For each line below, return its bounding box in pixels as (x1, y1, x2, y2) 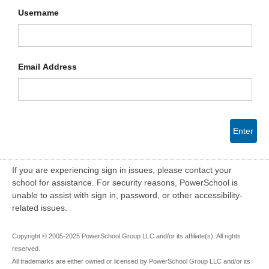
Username (18, 8, 59, 17)
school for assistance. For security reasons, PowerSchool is (12, 178, 238, 187)
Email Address (18, 62, 77, 71)
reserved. (12, 245, 40, 252)
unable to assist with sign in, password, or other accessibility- (12, 190, 243, 200)
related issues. (12, 203, 67, 213)
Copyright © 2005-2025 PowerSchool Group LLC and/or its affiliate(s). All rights (12, 232, 241, 240)
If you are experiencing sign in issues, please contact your (12, 165, 232, 175)
